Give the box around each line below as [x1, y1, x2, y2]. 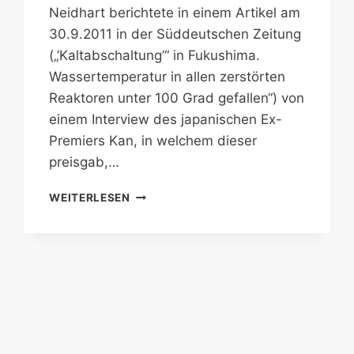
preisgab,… [49, 154, 120, 171]
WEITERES [129, 204, 189, 217]
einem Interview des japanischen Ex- [49, 111, 283, 128]
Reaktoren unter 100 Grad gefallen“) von [49, 90, 305, 107]
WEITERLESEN [49, 191, 130, 205]
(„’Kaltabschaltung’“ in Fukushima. [49, 47, 261, 64]
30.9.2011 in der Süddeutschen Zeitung [49, 26, 302, 43]
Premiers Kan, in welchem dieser [49, 133, 258, 149]
